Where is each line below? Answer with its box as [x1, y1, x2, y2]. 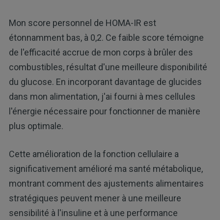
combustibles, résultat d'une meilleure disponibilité [8, 62, 207, 73]
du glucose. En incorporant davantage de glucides [8, 77, 202, 87]
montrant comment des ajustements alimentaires [8, 178, 204, 189]
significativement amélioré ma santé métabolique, [8, 164, 203, 174]
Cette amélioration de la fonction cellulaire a [8, 149, 179, 160]
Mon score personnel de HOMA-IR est [8, 18, 156, 28]
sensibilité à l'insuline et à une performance [8, 208, 178, 219]
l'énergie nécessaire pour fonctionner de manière [8, 106, 200, 117]
